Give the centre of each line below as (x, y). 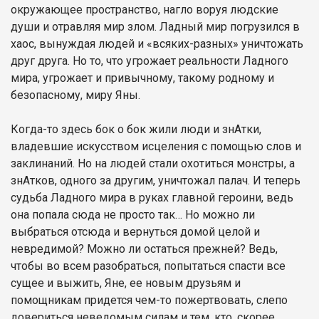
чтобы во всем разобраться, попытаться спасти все (148, 266)
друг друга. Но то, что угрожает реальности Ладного (150, 61)
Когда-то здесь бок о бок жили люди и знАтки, (136, 129)
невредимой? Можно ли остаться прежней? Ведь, (144, 249)
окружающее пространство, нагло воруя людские (145, 9)
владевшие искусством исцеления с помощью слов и (156, 146)
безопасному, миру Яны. (77, 95)
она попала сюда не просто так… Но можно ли (133, 214)
